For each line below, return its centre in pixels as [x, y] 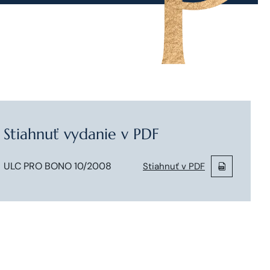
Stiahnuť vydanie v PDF [81, 134]
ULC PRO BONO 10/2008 [58, 166]
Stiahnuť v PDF [174, 166]
